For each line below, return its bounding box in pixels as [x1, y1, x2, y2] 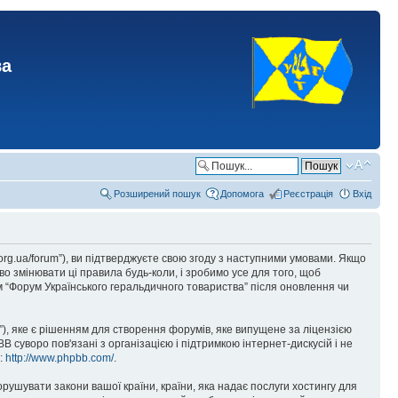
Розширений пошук [114, 188, 201, 199]
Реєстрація [283, 188, 333, 199]
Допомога [220, 188, 264, 199]
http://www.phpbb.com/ [5, 352, 114, 364]
